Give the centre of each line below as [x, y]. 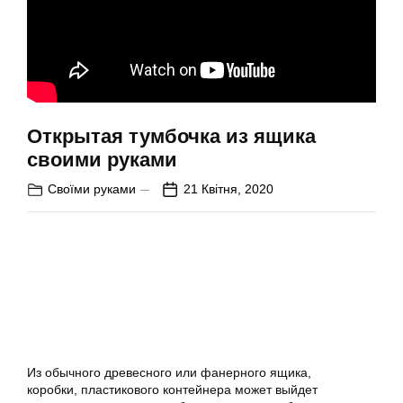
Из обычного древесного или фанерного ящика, [169, 372]
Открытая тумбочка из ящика [171, 136]
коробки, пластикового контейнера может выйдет [172, 390]
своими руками [102, 160]
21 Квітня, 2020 [228, 189]
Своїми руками [92, 189]
